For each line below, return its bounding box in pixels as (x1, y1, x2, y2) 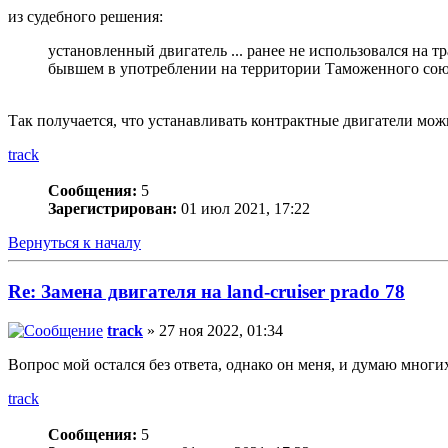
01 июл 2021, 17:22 (177, 200, 310, 218)
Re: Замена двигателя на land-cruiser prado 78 (8, 281, 405, 303)
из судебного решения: (8, 8, 163, 26)
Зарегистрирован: (48, 200, 177, 218)
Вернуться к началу (8, 234, 141, 252)
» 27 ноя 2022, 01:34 (143, 321, 283, 339)
